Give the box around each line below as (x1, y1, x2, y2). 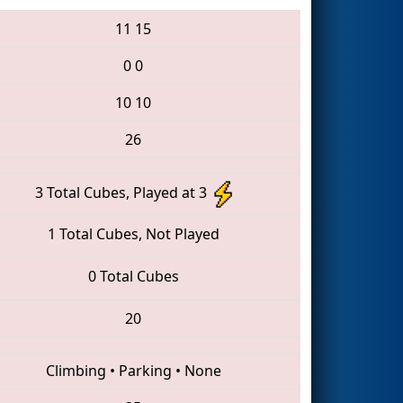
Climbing (45, 360, 106, 381)
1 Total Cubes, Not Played (47, 223, 219, 244)
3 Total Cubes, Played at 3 (34, 183, 214, 203)
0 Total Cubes (87, 265, 179, 286)
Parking (118, 360, 172, 381)
